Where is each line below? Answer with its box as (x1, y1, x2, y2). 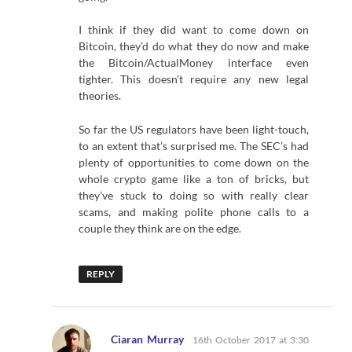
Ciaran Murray (111, 332, 185, 346)
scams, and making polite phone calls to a (79, 205, 309, 219)
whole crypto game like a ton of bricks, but (79, 172, 309, 186)
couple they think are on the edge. (79, 222, 241, 236)
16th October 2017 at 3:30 (192, 333, 310, 346)
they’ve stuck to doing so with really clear (79, 189, 309, 203)
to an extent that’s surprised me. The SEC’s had (79, 139, 309, 153)
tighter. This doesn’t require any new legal (79, 72, 309, 86)
